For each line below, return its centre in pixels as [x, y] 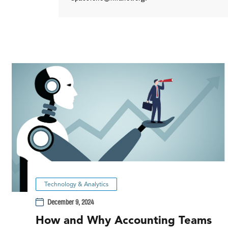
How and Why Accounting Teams [123, 220]
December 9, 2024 [71, 202]
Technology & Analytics [76, 184]
